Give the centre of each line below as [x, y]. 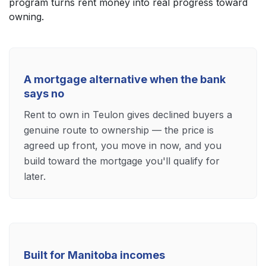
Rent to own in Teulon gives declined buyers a [128, 115]
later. [35, 177]
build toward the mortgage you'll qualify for [122, 161]
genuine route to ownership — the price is [119, 130]
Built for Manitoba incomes [94, 255]
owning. [26, 16]
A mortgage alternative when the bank [125, 80]
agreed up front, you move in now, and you [123, 146]
